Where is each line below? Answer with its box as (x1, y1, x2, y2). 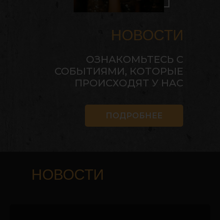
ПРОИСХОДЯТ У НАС (75, 77, 183, 89)
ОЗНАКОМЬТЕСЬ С (86, 54, 183, 66)
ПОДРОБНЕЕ (106, 110, 163, 120)
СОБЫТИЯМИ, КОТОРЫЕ (55, 65, 183, 78)
